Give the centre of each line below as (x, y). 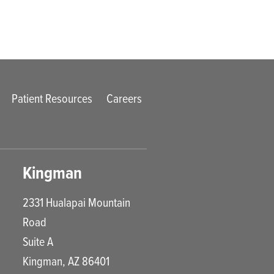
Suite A (38, 242)
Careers (124, 98)
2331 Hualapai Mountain (77, 202)
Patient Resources (52, 98)
